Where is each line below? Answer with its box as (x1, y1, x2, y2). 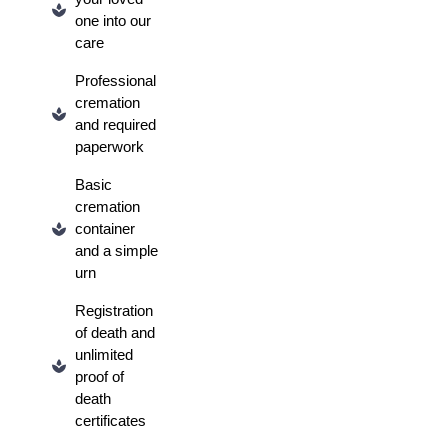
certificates (74, 412, 146, 429)
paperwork (74, 138, 144, 155)
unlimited (74, 346, 133, 363)
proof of (74, 368, 124, 385)
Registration (74, 302, 153, 319)
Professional (74, 72, 156, 89)
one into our (74, 12, 151, 29)
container (74, 220, 135, 237)
